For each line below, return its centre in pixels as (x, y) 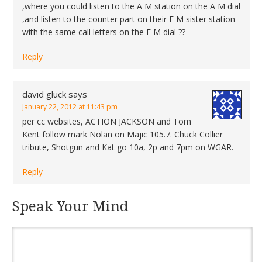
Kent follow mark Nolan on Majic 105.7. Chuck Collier (123, 134)
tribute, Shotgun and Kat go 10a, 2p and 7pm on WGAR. (128, 147)
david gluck (44, 94)
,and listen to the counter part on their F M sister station (129, 19)
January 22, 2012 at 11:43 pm (70, 107)
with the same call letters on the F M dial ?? (104, 32)
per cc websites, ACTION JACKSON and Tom (107, 121)
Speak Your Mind (70, 206)
